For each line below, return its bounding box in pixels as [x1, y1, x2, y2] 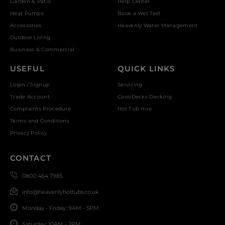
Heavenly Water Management [118, 22, 198, 29]
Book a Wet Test [118, 10, 161, 17]
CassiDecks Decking [118, 93, 172, 100]
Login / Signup [10, 81, 50, 88]
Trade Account [10, 93, 50, 100]
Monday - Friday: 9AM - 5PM [22, 204, 99, 212]
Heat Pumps [10, 10, 44, 17]
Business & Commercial [10, 46, 75, 53]
